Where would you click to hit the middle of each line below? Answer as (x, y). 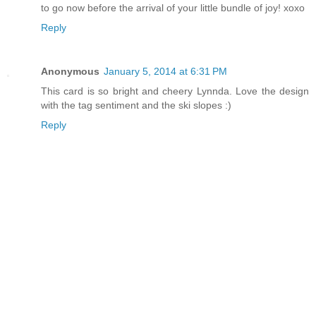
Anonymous (70, 72)
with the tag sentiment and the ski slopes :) (136, 105)
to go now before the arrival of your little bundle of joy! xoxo (173, 8)
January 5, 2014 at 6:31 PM (165, 72)
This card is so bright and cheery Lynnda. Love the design (175, 91)
